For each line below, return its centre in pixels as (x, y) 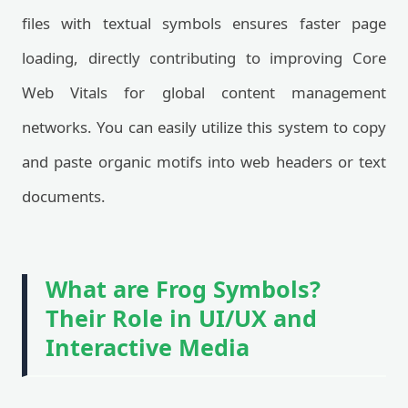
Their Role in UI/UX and (181, 318)
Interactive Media (148, 347)
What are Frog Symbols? (183, 289)
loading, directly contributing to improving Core (204, 58)
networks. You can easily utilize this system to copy (204, 127)
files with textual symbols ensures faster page (204, 23)
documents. (64, 196)
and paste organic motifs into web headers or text (204, 162)
